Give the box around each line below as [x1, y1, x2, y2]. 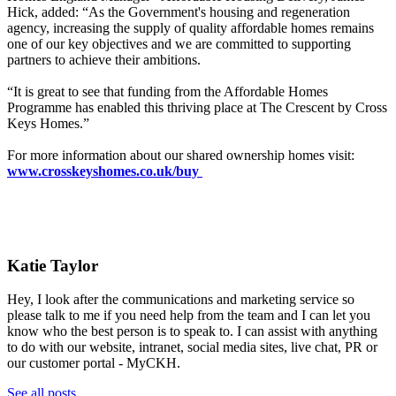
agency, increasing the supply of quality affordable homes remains [7, 19, 374, 35]
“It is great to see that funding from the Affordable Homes [7, 83, 328, 99]
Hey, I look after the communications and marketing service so [7, 292, 354, 308]
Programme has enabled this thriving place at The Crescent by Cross [7, 99, 387, 115]
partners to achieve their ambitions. [7, 51, 208, 67]
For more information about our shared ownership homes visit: [7, 147, 354, 163]
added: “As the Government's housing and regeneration [42, 4, 350, 19]
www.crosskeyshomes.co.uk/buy [7, 163, 199, 179]
